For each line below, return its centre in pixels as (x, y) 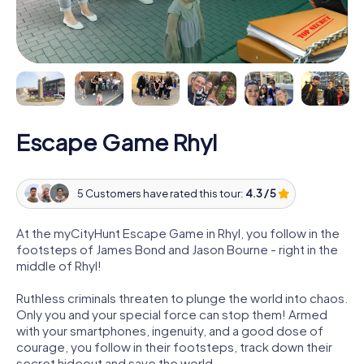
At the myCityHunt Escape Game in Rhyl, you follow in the (178, 232)
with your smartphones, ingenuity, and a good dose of (170, 330)
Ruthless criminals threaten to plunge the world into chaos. (182, 297)
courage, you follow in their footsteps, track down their (174, 346)
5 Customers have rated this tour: (161, 194)
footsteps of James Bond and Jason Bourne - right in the (177, 249)
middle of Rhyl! (59, 265)
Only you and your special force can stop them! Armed (172, 314)
